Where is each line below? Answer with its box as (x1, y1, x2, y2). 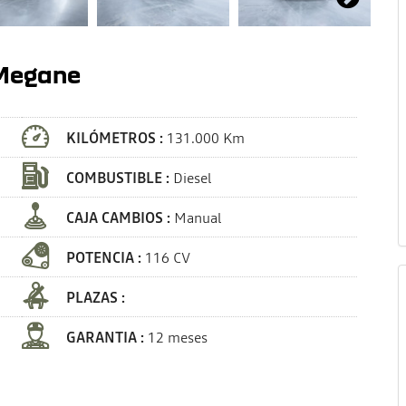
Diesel (173, 168, 211, 188)
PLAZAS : (66, 287, 129, 307)
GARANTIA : (66, 327, 148, 347)
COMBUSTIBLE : (66, 168, 173, 188)
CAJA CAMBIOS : (66, 208, 174, 227)
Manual (174, 208, 221, 227)
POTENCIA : (66, 247, 145, 267)
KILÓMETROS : (66, 128, 167, 148)
